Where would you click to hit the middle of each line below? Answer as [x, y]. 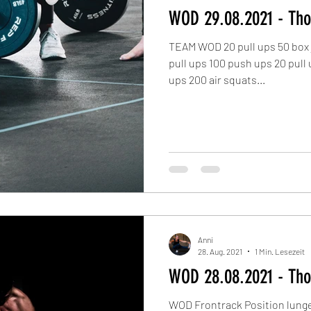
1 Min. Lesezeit [280, 251]
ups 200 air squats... [217, 79]
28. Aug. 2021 [220, 251]
